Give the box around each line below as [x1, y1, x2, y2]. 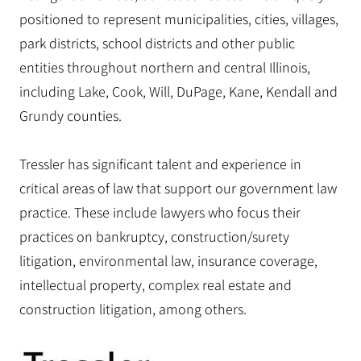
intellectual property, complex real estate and [19, 276, 292, 294]
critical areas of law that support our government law [19, 179, 337, 197]
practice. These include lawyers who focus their [19, 203, 301, 222]
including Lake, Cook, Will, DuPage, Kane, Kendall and [19, 82, 338, 101]
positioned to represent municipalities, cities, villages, [19, 10, 338, 28]
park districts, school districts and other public [19, 34, 295, 52]
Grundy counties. [19, 106, 122, 125]
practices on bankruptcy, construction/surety [19, 227, 289, 246]
